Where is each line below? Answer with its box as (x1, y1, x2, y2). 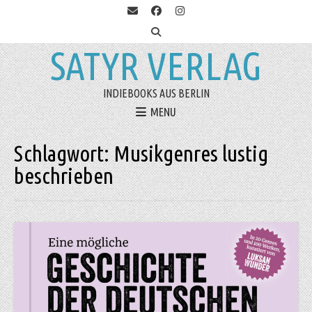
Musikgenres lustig (114, 141, 268, 166)
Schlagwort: (14, 141, 114, 166)
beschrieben (14, 163, 114, 189)
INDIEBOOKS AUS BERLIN (102, 87, 210, 100)
